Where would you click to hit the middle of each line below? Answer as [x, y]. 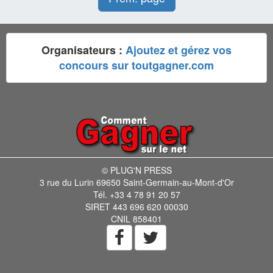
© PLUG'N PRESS [136, 170]
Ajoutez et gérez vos [179, 50]
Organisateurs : [83, 50]
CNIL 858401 [136, 218]
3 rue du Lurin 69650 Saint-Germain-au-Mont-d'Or [136, 182]
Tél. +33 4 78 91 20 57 [136, 194]
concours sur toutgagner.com [136, 65]
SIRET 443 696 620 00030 [136, 206]
